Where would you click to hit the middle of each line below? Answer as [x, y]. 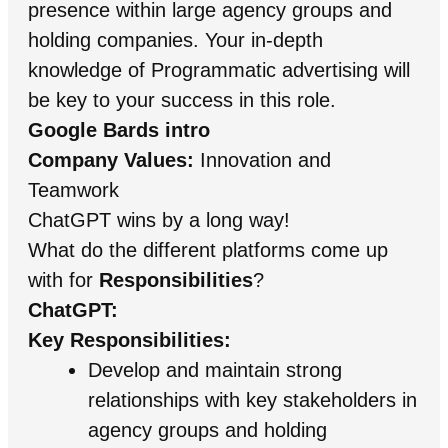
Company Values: [110, 159]
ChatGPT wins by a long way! [158, 219]
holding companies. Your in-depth [175, 39]
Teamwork [73, 189]
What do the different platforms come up [207, 249]
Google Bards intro [118, 129]
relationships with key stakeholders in [252, 399]
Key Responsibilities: [129, 339]
